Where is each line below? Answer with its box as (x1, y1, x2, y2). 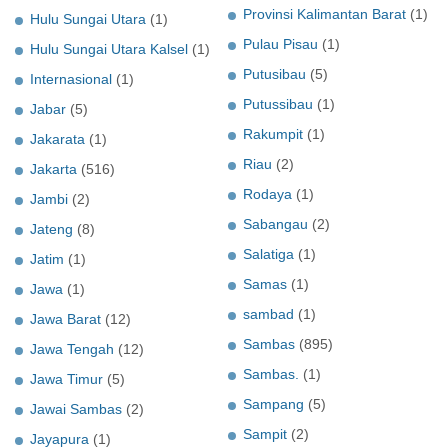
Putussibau (243, 96, 313, 113)
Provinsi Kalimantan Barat (243, 6, 406, 23)
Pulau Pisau (243, 36, 318, 53)
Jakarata (30, 131, 85, 148)
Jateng (30, 221, 73, 238)
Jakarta (30, 161, 77, 178)
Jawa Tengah (30, 341, 114, 358)
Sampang (243, 396, 304, 413)
